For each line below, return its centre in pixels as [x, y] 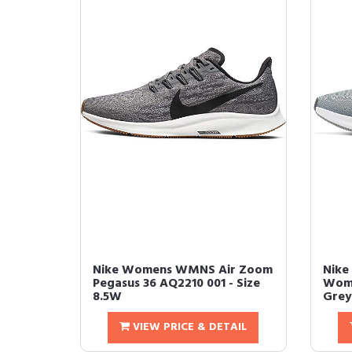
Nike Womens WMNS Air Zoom [183, 270]
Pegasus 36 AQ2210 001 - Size [176, 284]
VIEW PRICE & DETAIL [189, 327]
